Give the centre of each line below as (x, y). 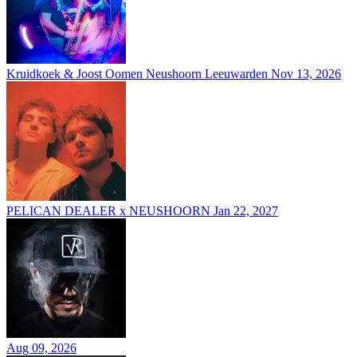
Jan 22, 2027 (246, 211)
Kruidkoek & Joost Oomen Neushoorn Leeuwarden (137, 74)
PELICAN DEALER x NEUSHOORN (108, 211)
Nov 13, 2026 (306, 74)
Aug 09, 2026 (41, 348)
